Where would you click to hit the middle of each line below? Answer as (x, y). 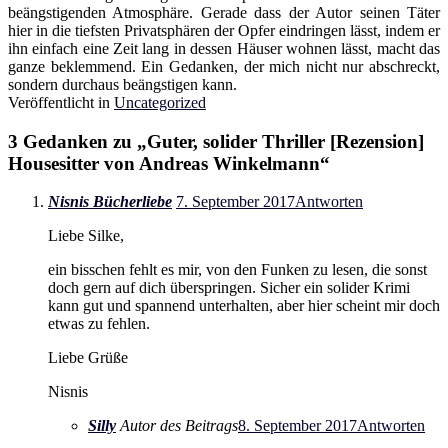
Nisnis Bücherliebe (110, 202)
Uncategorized (160, 102)
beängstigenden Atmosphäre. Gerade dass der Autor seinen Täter (224, 12)
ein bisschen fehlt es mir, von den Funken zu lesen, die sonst (237, 270)
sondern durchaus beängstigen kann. (122, 84)
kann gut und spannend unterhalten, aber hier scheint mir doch (244, 306)
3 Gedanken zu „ (77, 141)
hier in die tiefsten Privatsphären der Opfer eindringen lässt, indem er (224, 30)
